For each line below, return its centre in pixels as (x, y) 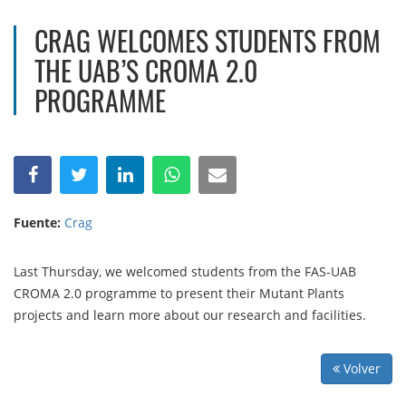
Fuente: (37, 222)
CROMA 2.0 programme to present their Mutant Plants (179, 293)
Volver (360, 368)
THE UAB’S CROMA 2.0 (146, 70)
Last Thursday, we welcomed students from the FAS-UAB (185, 271)
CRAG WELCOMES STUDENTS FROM (208, 40)
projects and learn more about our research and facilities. (190, 314)
